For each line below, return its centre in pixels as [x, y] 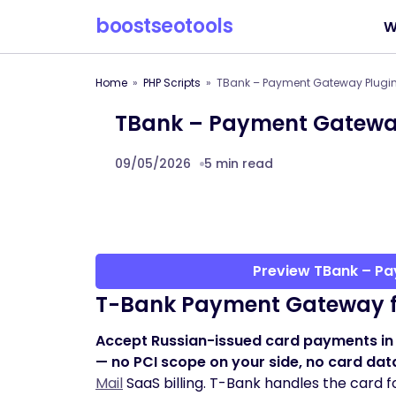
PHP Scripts [172, 83]
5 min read [239, 164]
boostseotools [164, 26]
